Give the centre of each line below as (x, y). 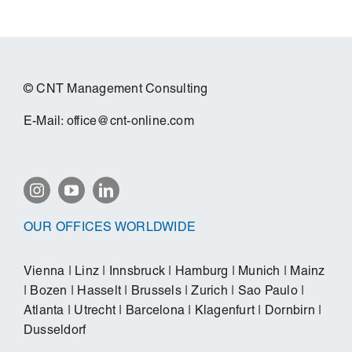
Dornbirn (290, 312)
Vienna (44, 273)
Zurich (209, 293)
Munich (259, 273)
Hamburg (202, 273)
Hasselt (99, 293)
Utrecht (95, 312)
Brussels (156, 293)
